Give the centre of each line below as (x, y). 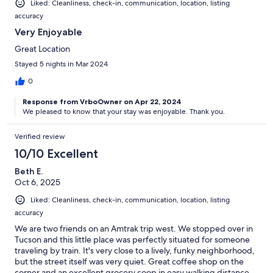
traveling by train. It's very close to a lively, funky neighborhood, (135, 250)
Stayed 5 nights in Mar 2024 (61, 64)
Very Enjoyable (48, 32)
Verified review (40, 136)
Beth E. (29, 171)
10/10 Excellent (56, 153)
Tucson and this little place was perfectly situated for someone (132, 239)
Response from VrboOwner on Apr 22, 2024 (102, 101)
